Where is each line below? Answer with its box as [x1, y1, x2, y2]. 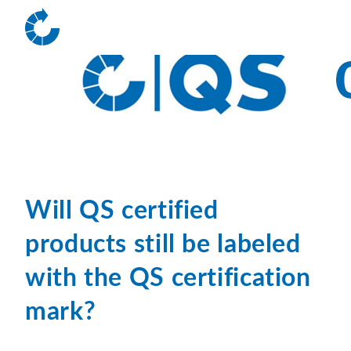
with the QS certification [25, 266, 311, 291]
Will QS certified [25, 198, 219, 223]
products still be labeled [25, 232, 301, 257]
